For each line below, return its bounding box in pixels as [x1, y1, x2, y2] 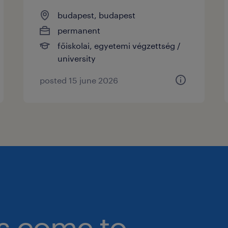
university [58, 53, 96, 63]
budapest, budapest [58, 10, 136, 20]
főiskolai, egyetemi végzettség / [58, 40, 181, 50]
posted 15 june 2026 [40, 75, 119, 85]
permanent [58, 25, 101, 35]
